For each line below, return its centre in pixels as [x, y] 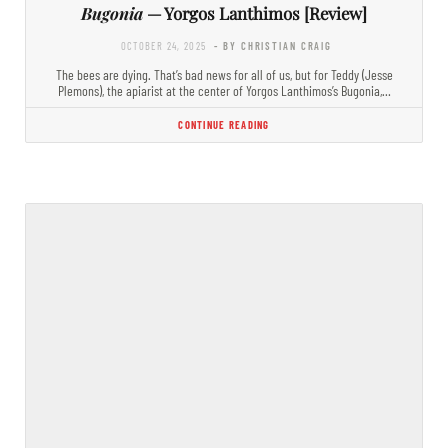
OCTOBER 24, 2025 [163, 45]
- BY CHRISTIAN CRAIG [273, 45]
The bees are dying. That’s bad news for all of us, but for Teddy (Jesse [224, 74]
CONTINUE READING [224, 124]
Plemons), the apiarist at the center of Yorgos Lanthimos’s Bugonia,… [224, 90]
